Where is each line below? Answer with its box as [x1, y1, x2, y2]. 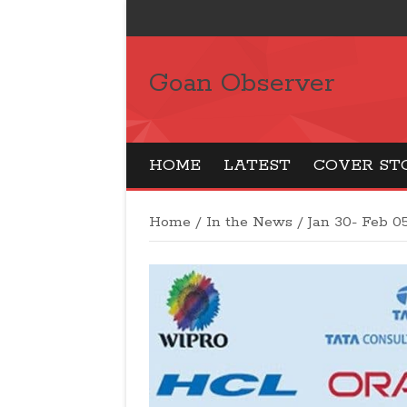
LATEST [223, 155, 291, 175]
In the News [206, 213, 293, 232]
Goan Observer [149, 67, 334, 100]
